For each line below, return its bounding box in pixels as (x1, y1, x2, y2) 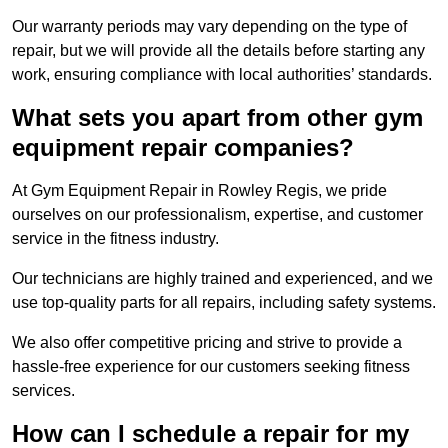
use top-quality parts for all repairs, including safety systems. (12, 294, 436, 312)
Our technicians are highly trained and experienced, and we (12, 270, 433, 288)
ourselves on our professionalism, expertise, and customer (12, 206, 423, 224)
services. (12, 382, 75, 400)
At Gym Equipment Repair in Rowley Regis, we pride (12, 182, 387, 200)
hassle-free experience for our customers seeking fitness (12, 358, 410, 376)
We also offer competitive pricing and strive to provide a (12, 334, 402, 352)
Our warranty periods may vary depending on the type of (12, 18, 407, 36)
